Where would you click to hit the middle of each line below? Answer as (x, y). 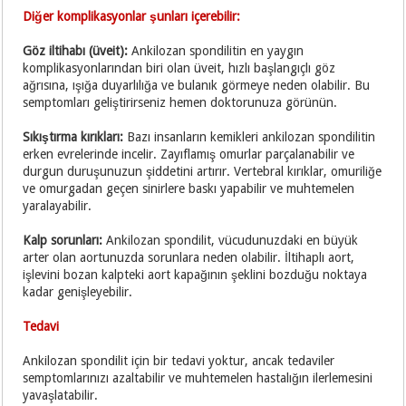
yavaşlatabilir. (61, 396)
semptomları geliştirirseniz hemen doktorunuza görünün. (180, 103)
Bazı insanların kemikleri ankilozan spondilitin (250, 137)
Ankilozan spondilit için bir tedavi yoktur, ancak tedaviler (179, 361)
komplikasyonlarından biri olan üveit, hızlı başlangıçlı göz (179, 68)
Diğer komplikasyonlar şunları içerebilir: (132, 17)
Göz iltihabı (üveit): (76, 51)
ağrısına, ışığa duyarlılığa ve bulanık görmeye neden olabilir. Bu (197, 86)
